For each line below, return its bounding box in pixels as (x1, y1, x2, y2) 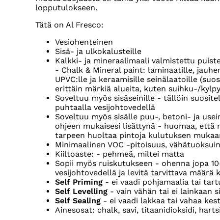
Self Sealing (55, 196, 101, 206)
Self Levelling (55, 187, 108, 196)
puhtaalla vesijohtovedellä (55, 103, 155, 112)
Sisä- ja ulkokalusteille (55, 47, 141, 56)
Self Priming (55, 177, 103, 187)
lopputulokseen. (35, 3, 97, 13)
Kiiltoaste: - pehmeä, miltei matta (55, 149, 184, 159)
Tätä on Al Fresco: (35, 20, 104, 30)
